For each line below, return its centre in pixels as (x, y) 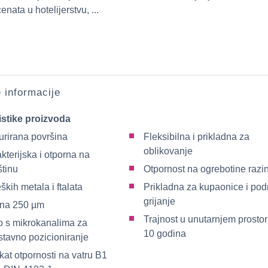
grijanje (159, 201)
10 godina (165, 234)
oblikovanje (168, 151)
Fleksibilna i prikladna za (197, 137)
